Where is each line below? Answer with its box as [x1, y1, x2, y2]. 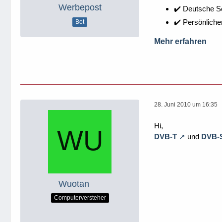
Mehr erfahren [154, 37, 207, 46]
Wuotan [58, 178, 89, 189]
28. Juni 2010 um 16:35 [154, 101, 218, 108]
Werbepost [58, 2, 102, 12]
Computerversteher [54, 194, 106, 202]
